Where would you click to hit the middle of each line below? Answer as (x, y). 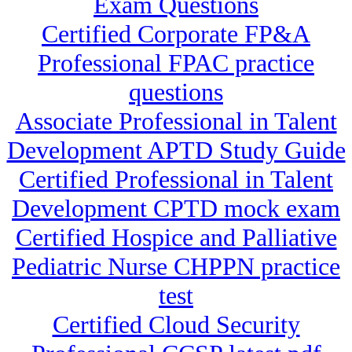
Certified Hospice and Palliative (176, 238)
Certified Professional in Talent (176, 180)
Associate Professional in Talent (176, 121)
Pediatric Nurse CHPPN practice (176, 267)
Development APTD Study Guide (176, 150)
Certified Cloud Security (176, 325)
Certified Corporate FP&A (176, 34)
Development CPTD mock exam (176, 209)
